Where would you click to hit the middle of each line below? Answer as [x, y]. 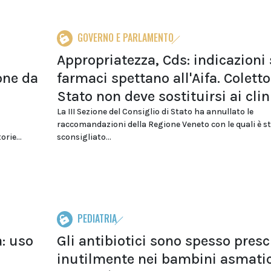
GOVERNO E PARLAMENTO [125, 38]
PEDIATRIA [97, 218]
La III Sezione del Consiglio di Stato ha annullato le [155, 112]
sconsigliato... [84, 137]
